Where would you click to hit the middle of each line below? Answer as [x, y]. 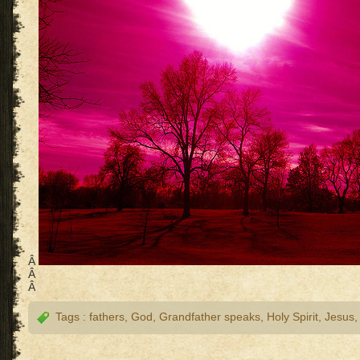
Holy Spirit [292, 317]
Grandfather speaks [210, 317]
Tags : [69, 317]
